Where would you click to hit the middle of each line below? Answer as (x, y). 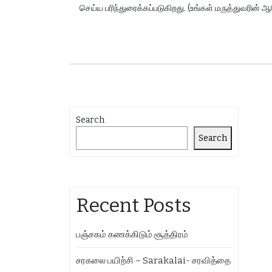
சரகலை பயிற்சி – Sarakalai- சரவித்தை (153, 260)
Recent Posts (134, 205)
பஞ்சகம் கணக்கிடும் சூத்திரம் (132, 234)
